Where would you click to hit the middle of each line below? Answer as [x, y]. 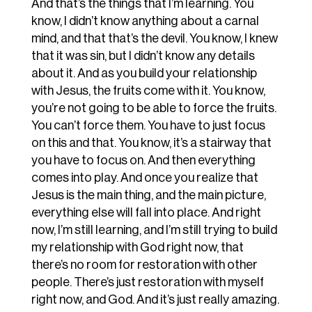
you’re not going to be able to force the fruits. [154, 108]
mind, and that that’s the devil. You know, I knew [154, 39]
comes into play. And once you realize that [145, 178]
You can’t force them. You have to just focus [148, 126]
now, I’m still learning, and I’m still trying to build [154, 230]
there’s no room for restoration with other [144, 265]
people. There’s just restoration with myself [147, 282]
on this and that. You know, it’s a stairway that [151, 143]
